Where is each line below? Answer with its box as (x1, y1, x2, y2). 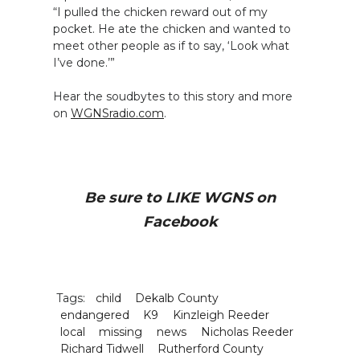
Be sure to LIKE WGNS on (84, 188, 276, 207)
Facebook (142, 212, 218, 231)
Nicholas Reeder (200, 324, 293, 339)
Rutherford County (157, 341, 264, 356)
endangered (59, 307, 129, 322)
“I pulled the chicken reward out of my (53, 5, 268, 20)
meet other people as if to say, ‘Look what (53, 39, 289, 54)
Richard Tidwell (59, 341, 144, 356)
